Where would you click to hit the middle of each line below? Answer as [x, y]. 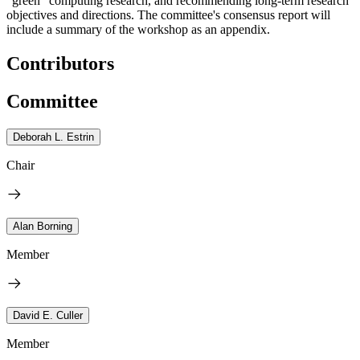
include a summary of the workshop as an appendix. [138, 29]
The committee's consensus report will [234, 14]
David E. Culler [48, 315]
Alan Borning [43, 226]
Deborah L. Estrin [53, 137]
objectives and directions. [70, 14]
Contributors [60, 63]
